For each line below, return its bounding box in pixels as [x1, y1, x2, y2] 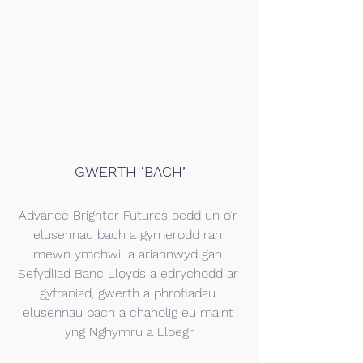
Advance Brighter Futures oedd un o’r [18, 207, 241, 223]
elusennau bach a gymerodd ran [33, 226, 226, 242]
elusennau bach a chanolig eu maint [22, 304, 237, 320]
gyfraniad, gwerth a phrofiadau [40, 284, 220, 301]
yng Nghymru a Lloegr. [64, 323, 195, 340]
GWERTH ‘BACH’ [74, 162, 186, 180]
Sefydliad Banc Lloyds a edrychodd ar [17, 265, 242, 281]
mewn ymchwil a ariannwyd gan [33, 246, 226, 262]
